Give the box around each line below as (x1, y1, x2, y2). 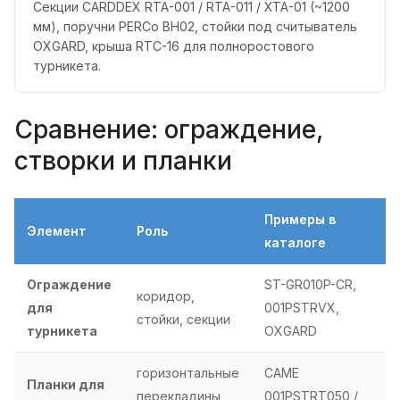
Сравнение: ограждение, (14, 114, 323, 146)
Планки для (27, 376, 104, 392)
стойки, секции (137, 311, 230, 327)
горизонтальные (137, 364, 239, 380)
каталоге (264, 234, 326, 250)
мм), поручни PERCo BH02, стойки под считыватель (33, 19, 357, 35)
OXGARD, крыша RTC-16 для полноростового (33, 38, 314, 54)
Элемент (27, 222, 87, 238)
